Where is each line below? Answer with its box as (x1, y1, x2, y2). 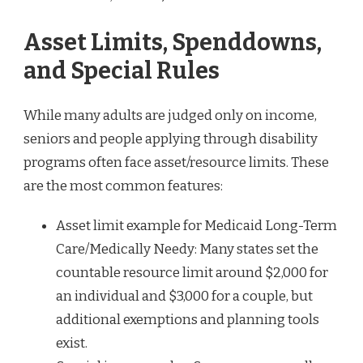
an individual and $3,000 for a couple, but (56, 288, 313, 305)
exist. (56, 335, 88, 352)
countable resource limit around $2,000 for (56, 264, 328, 282)
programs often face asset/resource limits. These (23, 154, 329, 172)
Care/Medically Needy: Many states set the (56, 241, 318, 258)
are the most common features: (23, 177, 223, 195)
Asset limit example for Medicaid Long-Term (56, 217, 337, 235)
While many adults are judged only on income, (23, 107, 317, 125)
